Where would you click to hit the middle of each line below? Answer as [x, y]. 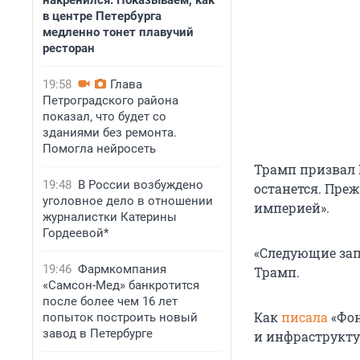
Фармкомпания [122, 269]
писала [305, 317]
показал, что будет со [104, 117]
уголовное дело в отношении [128, 201]
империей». [292, 208]
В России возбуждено [141, 185]
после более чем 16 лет [110, 301]
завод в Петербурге [98, 333]
